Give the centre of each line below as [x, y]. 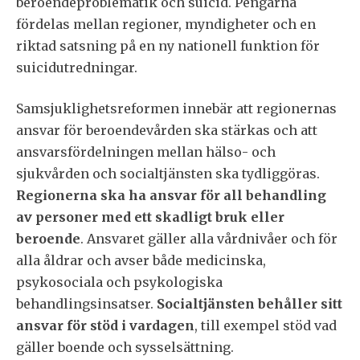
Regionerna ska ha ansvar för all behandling [171, 195]
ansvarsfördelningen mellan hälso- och [146, 152]
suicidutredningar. [77, 67]
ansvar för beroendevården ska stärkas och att [167, 130]
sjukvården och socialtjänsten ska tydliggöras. [168, 174]
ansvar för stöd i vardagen [105, 325]
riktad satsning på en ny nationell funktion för [168, 46]
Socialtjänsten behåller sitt [250, 304]
